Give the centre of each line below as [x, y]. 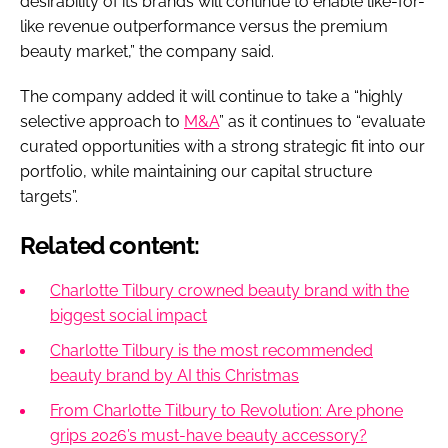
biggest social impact [128, 315]
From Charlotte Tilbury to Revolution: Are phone [226, 410]
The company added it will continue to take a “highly [211, 96]
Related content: [110, 245]
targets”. [49, 196]
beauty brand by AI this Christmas [174, 375]
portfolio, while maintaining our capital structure [196, 171]
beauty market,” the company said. [149, 51]
